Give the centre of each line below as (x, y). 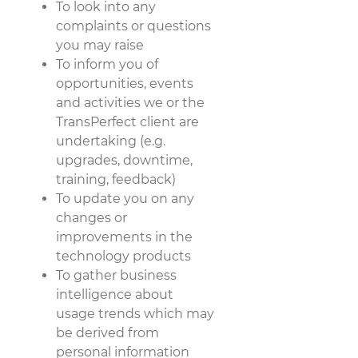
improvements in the (124, 237)
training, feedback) (116, 179)
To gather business (116, 275)
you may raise (100, 45)
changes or (91, 217)
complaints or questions (133, 26)
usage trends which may (135, 313)
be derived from (107, 332)
